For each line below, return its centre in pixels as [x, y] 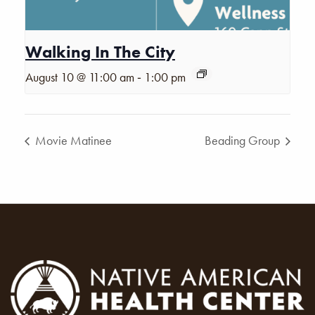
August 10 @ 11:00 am [80, 77]
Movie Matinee [72, 140]
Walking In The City [100, 52]
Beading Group [244, 140]
